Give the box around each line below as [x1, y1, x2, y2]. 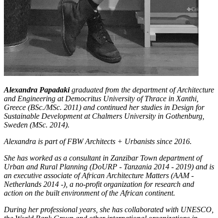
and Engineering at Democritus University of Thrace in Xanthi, [4, 94, 199, 103]
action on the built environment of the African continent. [4, 189, 175, 197]
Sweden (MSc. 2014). [4, 121, 70, 129]
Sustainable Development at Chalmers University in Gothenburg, [4, 112, 204, 120]
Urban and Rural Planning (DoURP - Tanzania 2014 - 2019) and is [4, 163, 214, 171]
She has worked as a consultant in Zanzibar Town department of [4, 154, 202, 162]
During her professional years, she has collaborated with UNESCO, [4, 205, 214, 214]
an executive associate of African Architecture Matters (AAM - [4, 171, 194, 180]
